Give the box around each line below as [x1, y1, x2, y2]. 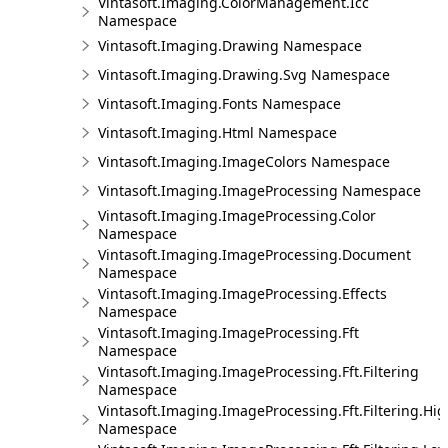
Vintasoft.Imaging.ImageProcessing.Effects [98, 284, 387, 303]
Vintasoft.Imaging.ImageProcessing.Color [98, 206, 376, 225]
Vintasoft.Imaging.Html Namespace [98, 123, 337, 142]
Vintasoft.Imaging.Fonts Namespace [98, 94, 341, 113]
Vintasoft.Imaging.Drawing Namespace [98, 36, 362, 55]
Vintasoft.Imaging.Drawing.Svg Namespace [98, 65, 390, 84]
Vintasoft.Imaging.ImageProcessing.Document [98, 245, 411, 264]
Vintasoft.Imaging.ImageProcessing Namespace [98, 181, 421, 200]
